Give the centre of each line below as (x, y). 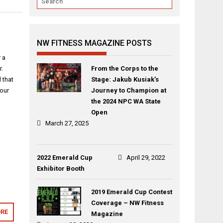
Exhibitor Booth (61, 168)
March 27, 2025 (67, 123)
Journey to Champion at (128, 90)
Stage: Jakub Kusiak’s (125, 79)
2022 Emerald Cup (65, 158)
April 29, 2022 (146, 158)
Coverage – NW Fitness (127, 203)
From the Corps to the (124, 68)
